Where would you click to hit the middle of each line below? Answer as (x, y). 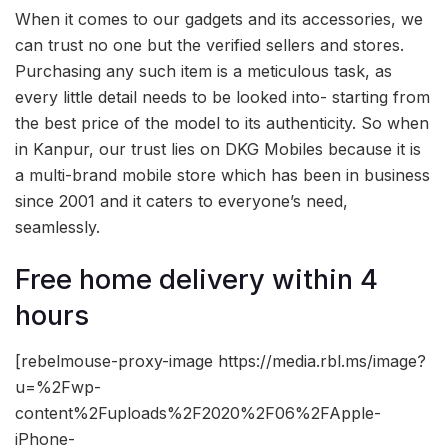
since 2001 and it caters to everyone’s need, (181, 200)
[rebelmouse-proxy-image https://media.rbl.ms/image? (220, 361)
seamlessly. (57, 226)
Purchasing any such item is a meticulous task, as (203, 70)
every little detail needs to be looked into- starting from (222, 96)
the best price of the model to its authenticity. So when (222, 122)
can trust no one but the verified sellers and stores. (209, 44)
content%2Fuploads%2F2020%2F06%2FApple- (198, 413)
